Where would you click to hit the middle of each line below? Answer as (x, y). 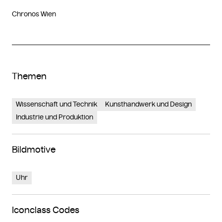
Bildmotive (34, 149)
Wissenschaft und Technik (56, 104)
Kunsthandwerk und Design (148, 104)
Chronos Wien (34, 14)
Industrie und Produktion (55, 117)
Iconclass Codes (46, 210)
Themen (29, 76)
